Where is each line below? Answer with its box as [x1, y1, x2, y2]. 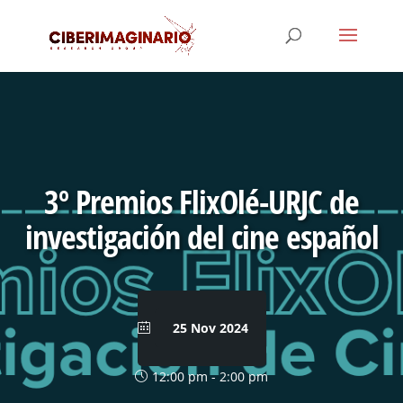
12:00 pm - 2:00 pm [152, 368, 268, 385]
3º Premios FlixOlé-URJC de [44, 180, 359, 224]
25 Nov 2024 [172, 319, 248, 336]
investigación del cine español [24, 215, 379, 259]
